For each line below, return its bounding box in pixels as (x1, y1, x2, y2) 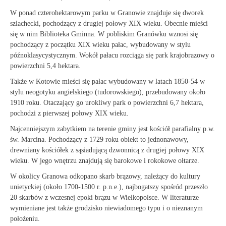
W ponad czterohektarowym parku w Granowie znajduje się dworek (10, 9, 204, 17)
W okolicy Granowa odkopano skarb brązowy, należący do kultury (10, 173, 200, 180)
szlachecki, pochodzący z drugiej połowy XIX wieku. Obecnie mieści (10, 20, 208, 27)
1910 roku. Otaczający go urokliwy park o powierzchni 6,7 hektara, (10, 99, 204, 106)
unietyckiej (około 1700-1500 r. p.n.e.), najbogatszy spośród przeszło (10, 183, 208, 191)
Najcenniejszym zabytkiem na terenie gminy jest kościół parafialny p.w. (10, 125, 215, 133)
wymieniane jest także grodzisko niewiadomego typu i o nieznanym (10, 204, 203, 212)
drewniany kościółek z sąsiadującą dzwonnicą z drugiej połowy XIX (10, 146, 204, 154)
